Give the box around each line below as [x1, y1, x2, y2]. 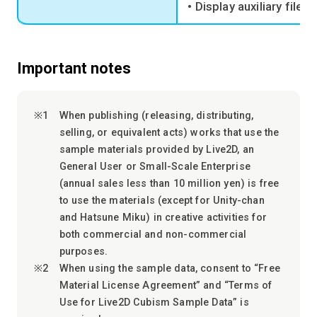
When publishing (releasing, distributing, [59, 110, 254, 122]
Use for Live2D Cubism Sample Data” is [59, 296, 249, 309]
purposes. [59, 246, 108, 258]
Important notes [16, 59, 131, 77]
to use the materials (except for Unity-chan [59, 195, 265, 207]
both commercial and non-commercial [59, 229, 247, 241]
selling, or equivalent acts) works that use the [59, 127, 279, 139]
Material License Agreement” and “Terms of [59, 279, 272, 292]
